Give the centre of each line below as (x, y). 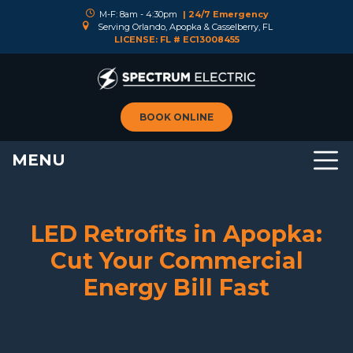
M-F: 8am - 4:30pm (139, 14)
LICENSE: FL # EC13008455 (176, 39)
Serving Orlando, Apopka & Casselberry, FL (184, 27)
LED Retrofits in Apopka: (176, 234)
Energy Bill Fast (176, 287)
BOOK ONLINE (176, 117)
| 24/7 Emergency (225, 14)
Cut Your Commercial (176, 260)
